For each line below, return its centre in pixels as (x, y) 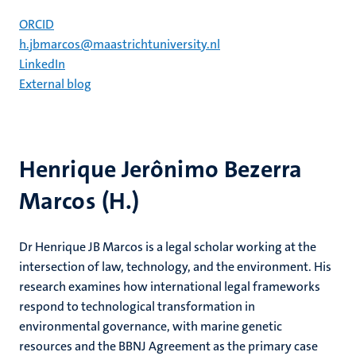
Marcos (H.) (79, 201)
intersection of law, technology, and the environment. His (175, 267)
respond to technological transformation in (137, 306)
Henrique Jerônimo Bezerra (161, 170)
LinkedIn (42, 64)
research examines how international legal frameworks (170, 286)
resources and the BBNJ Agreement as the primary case (168, 346)
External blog (55, 84)
